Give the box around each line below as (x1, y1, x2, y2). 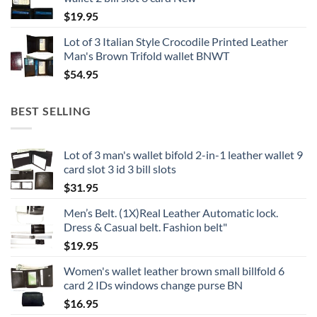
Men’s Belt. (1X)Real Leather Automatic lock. (64, 205, 278, 219)
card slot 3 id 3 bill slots (64, 161, 176, 175)
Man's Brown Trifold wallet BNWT (64, 49, 229, 63)
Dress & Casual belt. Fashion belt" (64, 219, 227, 234)
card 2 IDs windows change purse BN (64, 277, 243, 292)
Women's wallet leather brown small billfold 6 (64, 263, 284, 277)
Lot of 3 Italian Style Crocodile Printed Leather (64, 35, 288, 49)
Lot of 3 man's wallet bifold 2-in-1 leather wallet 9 (64, 147, 303, 161)
